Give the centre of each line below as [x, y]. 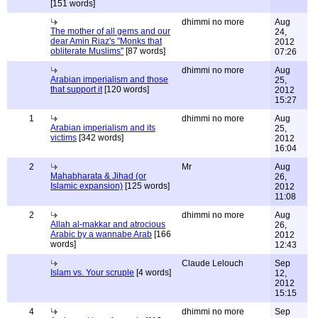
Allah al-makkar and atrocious [108, 224]
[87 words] [144, 51]
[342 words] [100, 138]
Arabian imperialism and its [103, 128]
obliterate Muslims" [87, 51]
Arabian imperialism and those [109, 79]
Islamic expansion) [87, 186]
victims [64, 138]
